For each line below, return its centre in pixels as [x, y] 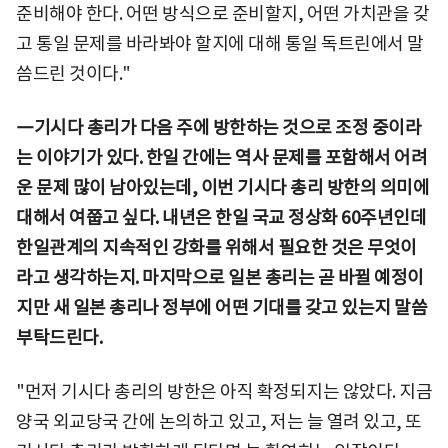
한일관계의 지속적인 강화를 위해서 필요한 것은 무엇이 [216, 247]
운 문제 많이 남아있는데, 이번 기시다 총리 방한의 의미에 [222, 187]
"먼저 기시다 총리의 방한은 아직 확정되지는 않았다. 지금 [224, 391]
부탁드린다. [59, 337]
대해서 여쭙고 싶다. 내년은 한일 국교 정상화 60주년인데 [221, 217]
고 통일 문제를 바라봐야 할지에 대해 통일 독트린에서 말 [220, 43]
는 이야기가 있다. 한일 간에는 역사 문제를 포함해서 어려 [221, 157]
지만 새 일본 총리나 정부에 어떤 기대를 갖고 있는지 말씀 [221, 307]
